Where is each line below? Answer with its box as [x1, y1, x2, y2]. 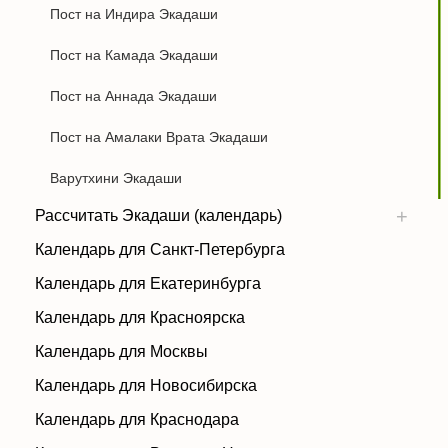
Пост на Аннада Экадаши [50, 88, 217, 104]
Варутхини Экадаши [50, 170, 182, 186]
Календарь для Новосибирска [35, 377, 257, 394]
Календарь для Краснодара [35, 411, 239, 428]
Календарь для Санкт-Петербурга [35, 241, 285, 258]
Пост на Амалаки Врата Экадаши [50, 129, 268, 145]
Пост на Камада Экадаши [50, 47, 218, 63]
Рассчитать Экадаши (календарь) [35, 207, 282, 224]
